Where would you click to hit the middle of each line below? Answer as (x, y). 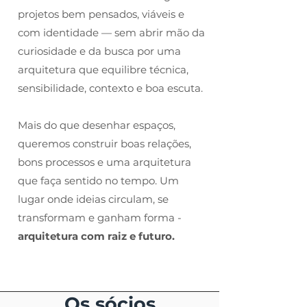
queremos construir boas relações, (105, 144)
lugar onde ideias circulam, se (93, 199)
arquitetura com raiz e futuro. (96, 236)
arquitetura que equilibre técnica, (103, 70)
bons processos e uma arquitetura (105, 162)
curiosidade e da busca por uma (99, 51)
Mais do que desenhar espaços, (97, 125)
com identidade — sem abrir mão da (111, 33)
